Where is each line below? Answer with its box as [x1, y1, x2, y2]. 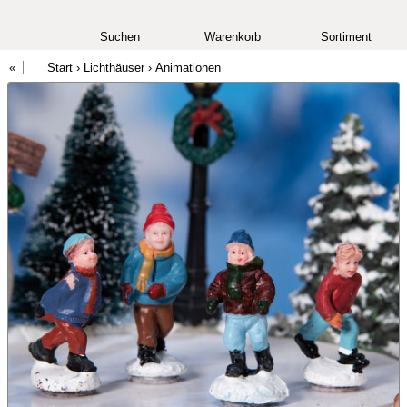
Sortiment [320, 30, 372, 44]
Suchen [100, 30, 141, 44]
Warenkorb [204, 30, 262, 44]
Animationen [155, 61, 221, 74]
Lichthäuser [84, 61, 144, 74]
